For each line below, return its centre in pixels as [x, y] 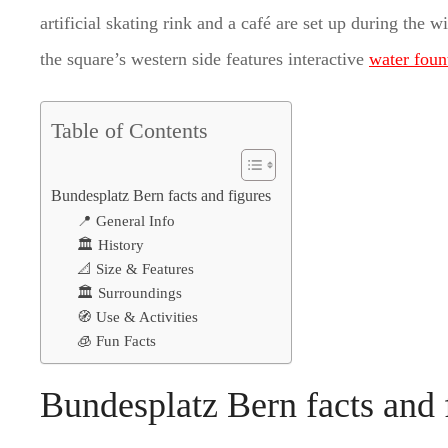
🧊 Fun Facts [116, 341]
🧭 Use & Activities [137, 317]
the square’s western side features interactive [205, 59]
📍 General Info [125, 221]
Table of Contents [130, 131]
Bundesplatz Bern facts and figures [161, 196]
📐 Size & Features [135, 269]
